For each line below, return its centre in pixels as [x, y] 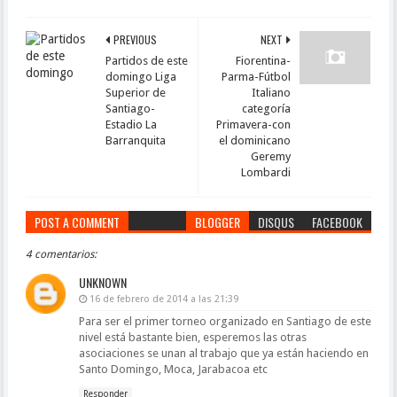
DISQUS [276, 222]
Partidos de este [146, 61]
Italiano [272, 93]
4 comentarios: [61, 254]
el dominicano [255, 140]
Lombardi [266, 172]
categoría [267, 109]
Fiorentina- [264, 61]
